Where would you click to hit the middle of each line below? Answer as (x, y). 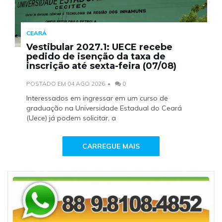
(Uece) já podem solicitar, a (71, 118)
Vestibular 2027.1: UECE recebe (100, 47)
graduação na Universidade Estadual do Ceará (104, 108)
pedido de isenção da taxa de (96, 57)
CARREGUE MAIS (111, 146)
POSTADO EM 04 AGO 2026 (66, 84)
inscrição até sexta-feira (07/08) (102, 66)
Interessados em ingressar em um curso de (97, 98)
